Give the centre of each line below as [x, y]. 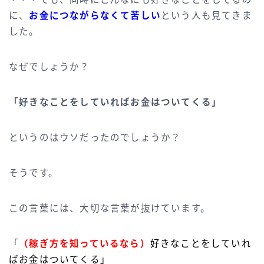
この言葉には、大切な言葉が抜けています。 [110, 208]
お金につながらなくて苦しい [95, 15]
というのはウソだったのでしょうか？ [95, 137]
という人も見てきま [207, 15]
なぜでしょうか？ [49, 67]
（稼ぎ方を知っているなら [80, 243]
